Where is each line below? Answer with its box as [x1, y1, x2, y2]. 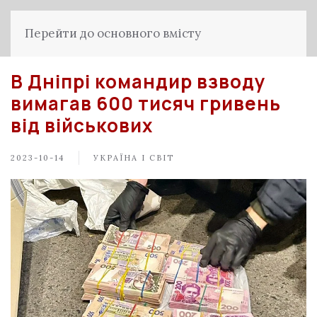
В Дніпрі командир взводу [11, 69, 266, 94]
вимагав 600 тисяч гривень [11, 91, 281, 116]
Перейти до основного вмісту [25, 25, 201, 41]
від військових [11, 113, 153, 138]
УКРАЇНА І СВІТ [93, 152, 174, 163]
